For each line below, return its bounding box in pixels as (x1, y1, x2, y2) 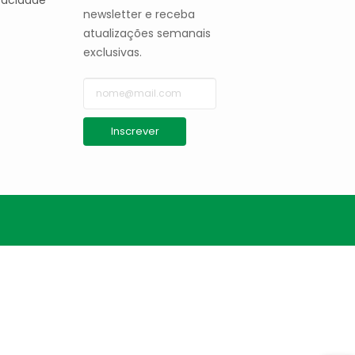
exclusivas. (83, 44, 143, 60)
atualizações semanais (83, 25, 212, 41)
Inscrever (110, 124, 159, 139)
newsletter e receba (83, 6, 196, 22)
